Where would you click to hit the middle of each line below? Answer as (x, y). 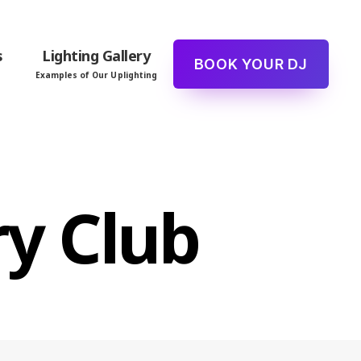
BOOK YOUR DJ (251, 64)
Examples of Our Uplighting (96, 75)
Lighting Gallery (96, 55)
